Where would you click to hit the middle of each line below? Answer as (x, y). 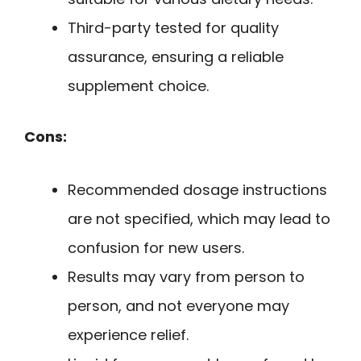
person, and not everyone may (178, 306)
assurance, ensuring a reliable (176, 56)
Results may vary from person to (186, 277)
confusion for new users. (156, 248)
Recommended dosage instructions (197, 190)
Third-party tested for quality (173, 27)
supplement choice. (138, 85)
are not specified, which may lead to (199, 219)
